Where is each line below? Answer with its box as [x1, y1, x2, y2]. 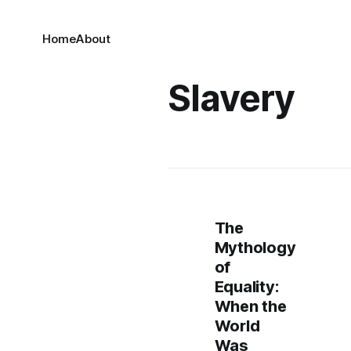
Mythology [214, 238, 296, 257]
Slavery [167, 76, 295, 120]
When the [214, 297, 287, 316]
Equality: [214, 277, 279, 296]
